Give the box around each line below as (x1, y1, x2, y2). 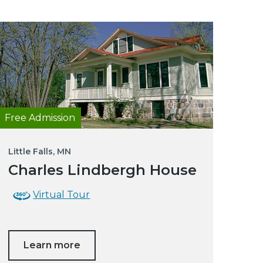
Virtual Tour (33, 189, 90, 201)
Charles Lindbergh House (8, 161, 197, 179)
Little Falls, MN (8, 146, 72, 157)
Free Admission (5, 112, 76, 124)
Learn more (23, 240, 81, 251)
